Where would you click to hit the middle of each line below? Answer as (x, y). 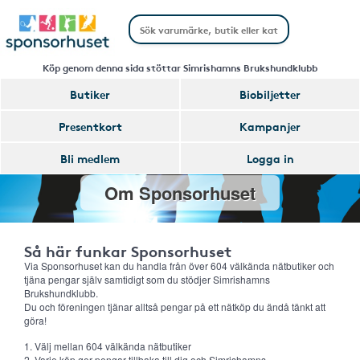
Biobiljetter (270, 94)
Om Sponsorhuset (180, 193)
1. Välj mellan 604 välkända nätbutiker (108, 346)
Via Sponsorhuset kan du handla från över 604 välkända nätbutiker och (179, 266)
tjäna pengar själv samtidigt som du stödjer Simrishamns (147, 279)
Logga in (270, 158)
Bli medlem (90, 158)
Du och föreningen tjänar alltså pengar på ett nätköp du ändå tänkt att (175, 307)
